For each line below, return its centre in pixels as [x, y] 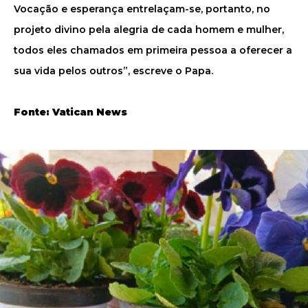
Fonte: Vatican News [70, 112]
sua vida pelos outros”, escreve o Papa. [113, 71]
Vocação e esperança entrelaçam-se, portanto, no [142, 9]
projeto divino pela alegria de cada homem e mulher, [149, 30]
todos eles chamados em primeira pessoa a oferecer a [153, 50]
